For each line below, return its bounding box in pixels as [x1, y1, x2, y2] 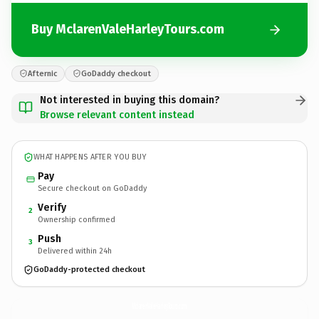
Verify [38, 201, 66, 214]
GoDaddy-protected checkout [33, 265, 145, 274]
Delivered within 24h [38, 246, 112, 256]
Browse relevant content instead [40, 108, 194, 121]
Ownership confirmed [38, 214, 115, 224]
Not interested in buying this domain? [40, 93, 219, 106]
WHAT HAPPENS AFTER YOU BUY [33, 152, 147, 162]
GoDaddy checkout [81, 68, 151, 78]
